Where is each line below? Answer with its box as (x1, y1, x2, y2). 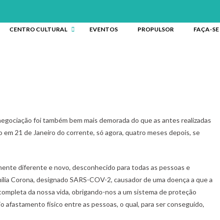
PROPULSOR (137, 26, 174, 33)
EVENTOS (89, 26, 118, 33)
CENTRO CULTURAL (9, 26, 67, 33)
